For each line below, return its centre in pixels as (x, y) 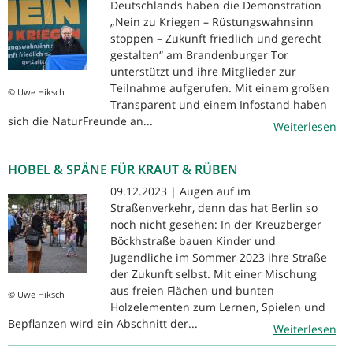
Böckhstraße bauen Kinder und (193, 240)
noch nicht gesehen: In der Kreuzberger (216, 224)
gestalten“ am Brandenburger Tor (199, 54)
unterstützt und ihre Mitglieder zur (203, 71)
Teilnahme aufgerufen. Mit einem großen (220, 87)
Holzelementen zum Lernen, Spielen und (218, 307)
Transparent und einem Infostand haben (219, 104)
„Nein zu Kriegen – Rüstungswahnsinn (212, 21)
